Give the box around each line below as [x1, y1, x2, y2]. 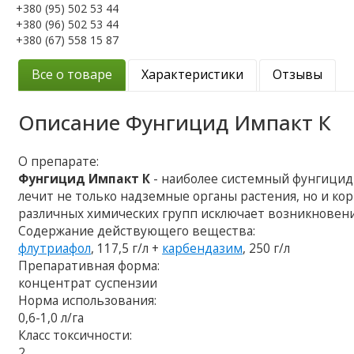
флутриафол [18, 239, 92, 257]
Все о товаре [32, 65, 113, 83]
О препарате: [18, 153, 100, 170]
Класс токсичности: [18, 326, 133, 344]
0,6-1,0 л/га [18, 309, 85, 326]
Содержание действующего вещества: [18, 222, 256, 239]
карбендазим [162, 239, 243, 257]
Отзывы [273, 65, 323, 83]
